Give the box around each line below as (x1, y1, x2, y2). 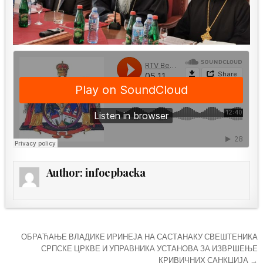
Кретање (5, 228, 76, 250)
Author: (46, 166, 86, 180)
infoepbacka (85, 166, 146, 180)
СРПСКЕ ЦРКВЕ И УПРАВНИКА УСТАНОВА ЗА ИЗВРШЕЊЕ (41, 244, 258, 254)
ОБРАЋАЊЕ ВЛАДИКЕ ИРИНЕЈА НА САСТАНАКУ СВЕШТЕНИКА (21, 232, 258, 242)
